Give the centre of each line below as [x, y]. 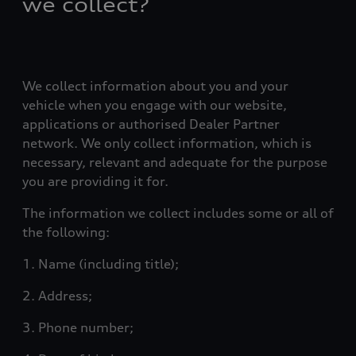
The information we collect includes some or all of [178, 213]
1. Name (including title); [101, 264]
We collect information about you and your [155, 86]
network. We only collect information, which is [167, 143]
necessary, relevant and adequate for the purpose [175, 162]
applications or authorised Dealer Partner [151, 124]
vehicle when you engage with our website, [155, 105]
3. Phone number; [78, 327]
